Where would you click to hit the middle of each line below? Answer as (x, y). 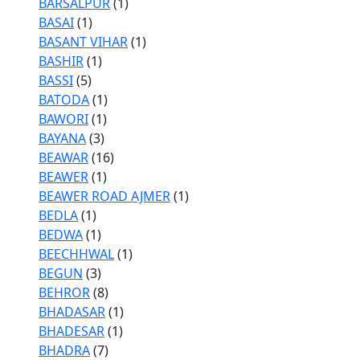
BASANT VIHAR (83, 42)
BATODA (64, 100)
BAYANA (62, 138)
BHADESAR (72, 331)
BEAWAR (63, 157)
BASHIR (61, 61)
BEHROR (64, 292)
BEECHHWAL (76, 254)
